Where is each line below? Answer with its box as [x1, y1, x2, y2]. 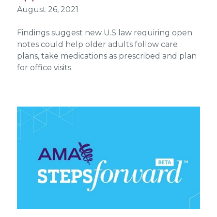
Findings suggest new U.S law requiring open [16, 28, 192, 37]
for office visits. [16, 62, 73, 72]
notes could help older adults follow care [16, 39, 178, 49]
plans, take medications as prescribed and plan [16, 51, 197, 61]
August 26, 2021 [16, 4, 78, 14]
